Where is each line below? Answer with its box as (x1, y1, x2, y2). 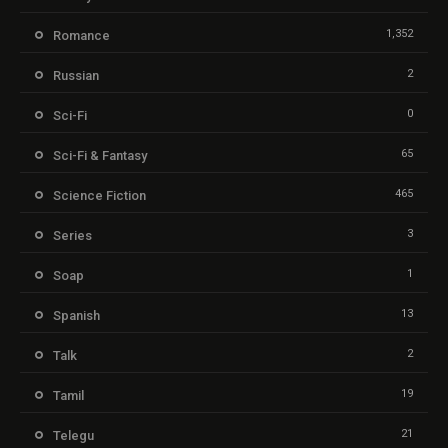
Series (53, 227, 92, 243)
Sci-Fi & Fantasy (53, 147, 147, 163)
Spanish (53, 307, 100, 323)
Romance (53, 27, 110, 43)
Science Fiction (53, 187, 146, 203)
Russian (53, 67, 99, 83)
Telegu (53, 427, 94, 443)
